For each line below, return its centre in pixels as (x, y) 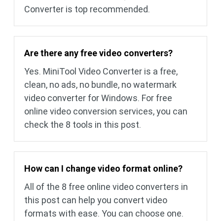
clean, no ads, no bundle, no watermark (100, 85)
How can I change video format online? (103, 169)
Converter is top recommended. (87, 9)
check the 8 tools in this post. (83, 125)
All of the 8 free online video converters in (106, 187)
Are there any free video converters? (98, 53)
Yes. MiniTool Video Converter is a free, (101, 72)
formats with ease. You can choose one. (104, 214)
